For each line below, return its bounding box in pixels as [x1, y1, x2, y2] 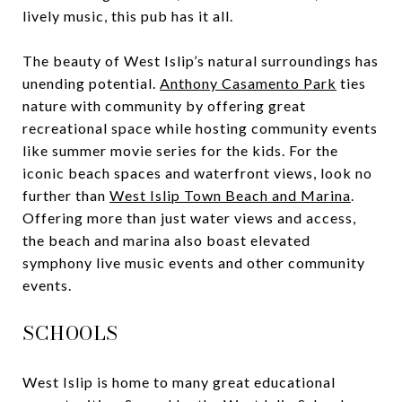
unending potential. [22, 74, 160, 92]
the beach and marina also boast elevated [22, 231, 310, 249]
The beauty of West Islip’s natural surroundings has [22, 51, 379, 69]
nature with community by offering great [22, 96, 306, 114]
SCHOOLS [22, 318, 118, 347]
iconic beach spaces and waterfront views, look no [22, 163, 372, 181]
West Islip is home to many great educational [22, 372, 336, 390]
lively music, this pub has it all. [22, 6, 233, 24]
